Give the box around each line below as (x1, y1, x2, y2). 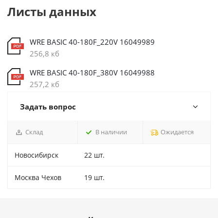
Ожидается (161, 127, 194, 136)
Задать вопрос (20, 102, 76, 111)
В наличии (95, 127, 127, 136)
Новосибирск (15, 150, 58, 160)
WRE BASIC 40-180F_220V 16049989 (30, 37, 155, 47)
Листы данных (7, 3, 96, 19)
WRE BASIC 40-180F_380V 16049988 (30, 68, 155, 77)
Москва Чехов (15, 173, 61, 182)
